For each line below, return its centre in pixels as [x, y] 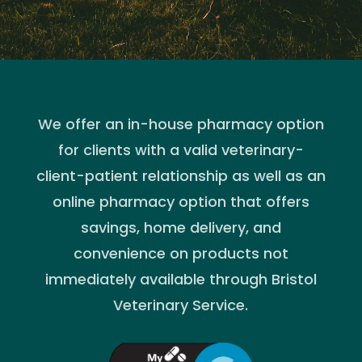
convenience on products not [181, 253]
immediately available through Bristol [181, 279]
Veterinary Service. [181, 305]
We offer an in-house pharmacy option [181, 124]
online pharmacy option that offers [181, 202]
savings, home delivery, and [181, 227]
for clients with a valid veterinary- [181, 150]
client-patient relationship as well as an [181, 176]
